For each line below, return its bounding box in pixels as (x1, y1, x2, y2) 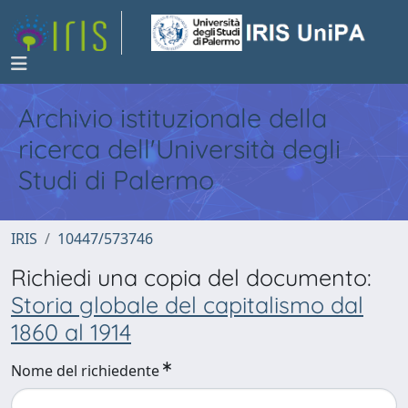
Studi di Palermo (18, 163, 214, 196)
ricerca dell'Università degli (18, 132, 341, 165)
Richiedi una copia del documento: (11, 263, 372, 291)
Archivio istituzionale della (18, 101, 327, 134)
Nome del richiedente (11, 361, 159, 381)
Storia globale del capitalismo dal (11, 291, 363, 319)
